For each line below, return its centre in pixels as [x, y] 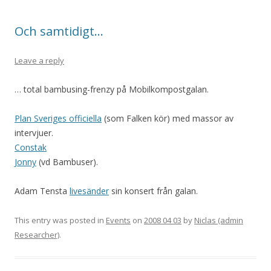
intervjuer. [34, 133]
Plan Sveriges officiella [58, 118]
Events [118, 220]
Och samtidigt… [59, 31]
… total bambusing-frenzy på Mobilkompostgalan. [112, 89]
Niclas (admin [219, 220]
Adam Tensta [42, 191]
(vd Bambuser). [67, 162]
